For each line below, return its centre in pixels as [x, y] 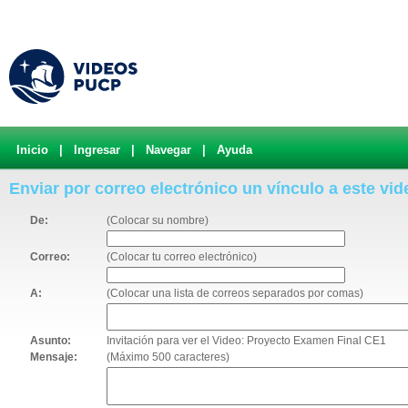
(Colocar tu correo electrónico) [182, 257]
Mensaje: [54, 357]
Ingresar [97, 150]
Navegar [168, 150]
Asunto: [51, 341]
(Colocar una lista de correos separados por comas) [235, 293]
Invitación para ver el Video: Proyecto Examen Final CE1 [246, 341]
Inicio [32, 150]
